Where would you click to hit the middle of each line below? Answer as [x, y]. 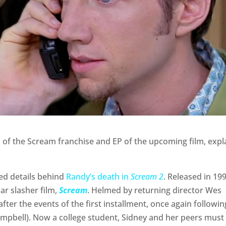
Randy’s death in [99, 177]
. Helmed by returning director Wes [155, 190]
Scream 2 [147, 177]
